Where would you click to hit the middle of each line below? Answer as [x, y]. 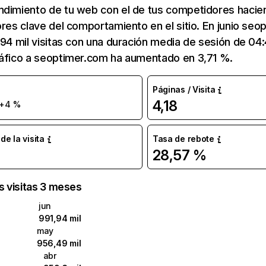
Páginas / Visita [184, 89]
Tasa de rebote [183, 139]
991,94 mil [60, 218]
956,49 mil [59, 243]
